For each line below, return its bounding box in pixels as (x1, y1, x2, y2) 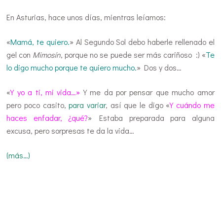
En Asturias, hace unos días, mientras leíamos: (6, 12, 166, 23)
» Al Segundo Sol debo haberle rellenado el (70, 37, 215, 47)
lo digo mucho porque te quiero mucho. (6, 62, 137, 73)
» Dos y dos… (137, 62, 182, 73)
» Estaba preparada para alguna (88, 112, 215, 123)
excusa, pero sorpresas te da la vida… (6, 125, 135, 136)
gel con (6, 49, 33, 60)
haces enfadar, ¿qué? (6, 112, 88, 123)
